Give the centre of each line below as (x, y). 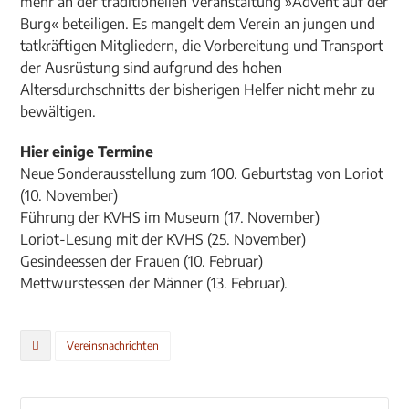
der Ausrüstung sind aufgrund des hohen (152, 68)
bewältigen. (58, 111)
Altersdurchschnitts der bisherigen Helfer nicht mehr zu (198, 89)
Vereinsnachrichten (113, 346)
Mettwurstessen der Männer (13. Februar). (154, 283)
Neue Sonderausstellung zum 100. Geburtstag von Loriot (202, 173)
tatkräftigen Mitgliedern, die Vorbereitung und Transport (202, 46)
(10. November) (69, 195)
